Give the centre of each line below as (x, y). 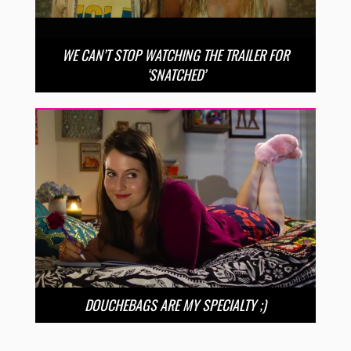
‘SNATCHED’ (175, 74)
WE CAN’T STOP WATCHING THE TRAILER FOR (175, 54)
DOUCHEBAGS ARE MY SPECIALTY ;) (175, 305)
